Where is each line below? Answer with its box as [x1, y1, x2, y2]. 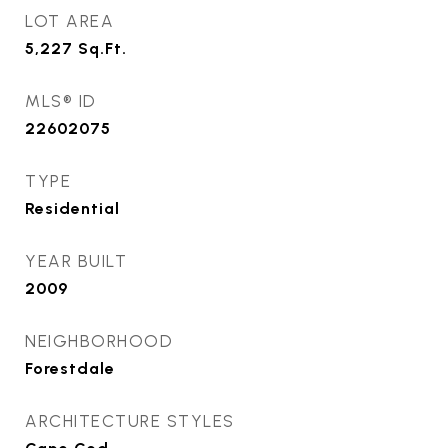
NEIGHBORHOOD [25, 331, 173, 352]
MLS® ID [25, 91, 97, 112]
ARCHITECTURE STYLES [25, 411, 235, 432]
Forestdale [25, 359, 115, 379]
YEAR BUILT [25, 251, 127, 272]
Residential [25, 199, 120, 219]
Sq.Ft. [78, 39, 127, 59]
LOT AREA [25, 11, 114, 32]
